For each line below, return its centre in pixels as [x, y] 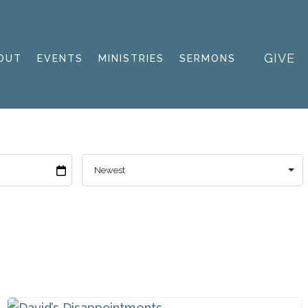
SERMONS [208, 59]
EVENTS [60, 59]
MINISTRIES [131, 59]
